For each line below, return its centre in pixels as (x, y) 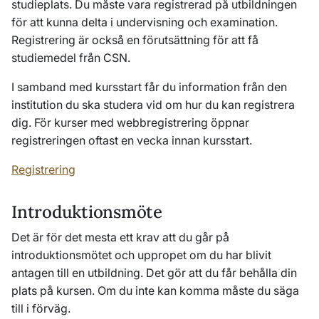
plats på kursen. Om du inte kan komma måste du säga (155, 291)
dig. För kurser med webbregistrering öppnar (130, 123)
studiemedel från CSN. (72, 58)
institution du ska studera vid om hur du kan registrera (153, 105)
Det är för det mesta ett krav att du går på (120, 237)
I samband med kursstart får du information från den (149, 87)
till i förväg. (41, 309)
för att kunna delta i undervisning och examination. (145, 22)
